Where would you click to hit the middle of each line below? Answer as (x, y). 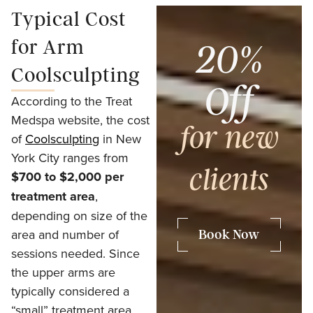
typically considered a (70, 291)
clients (229, 181)
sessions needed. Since (75, 254)
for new (229, 139)
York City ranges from (70, 158)
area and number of (65, 235)
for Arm (48, 48)
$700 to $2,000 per (67, 177)
